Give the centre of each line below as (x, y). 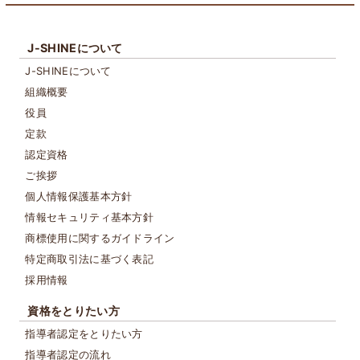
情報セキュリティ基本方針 (90, 217)
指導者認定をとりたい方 (84, 333)
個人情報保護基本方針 (79, 196)
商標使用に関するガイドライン (100, 237)
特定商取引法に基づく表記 (90, 258)
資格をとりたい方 (74, 310)
